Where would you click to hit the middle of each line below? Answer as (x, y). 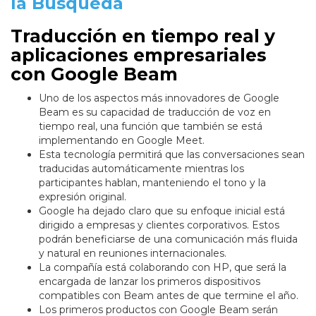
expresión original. (83, 197)
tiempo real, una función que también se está (151, 127)
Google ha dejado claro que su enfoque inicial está (162, 211)
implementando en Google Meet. (123, 141)
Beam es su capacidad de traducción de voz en (155, 113)
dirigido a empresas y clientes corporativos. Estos (159, 225)
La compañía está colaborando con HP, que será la (163, 268)
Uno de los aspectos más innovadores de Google (159, 98)
